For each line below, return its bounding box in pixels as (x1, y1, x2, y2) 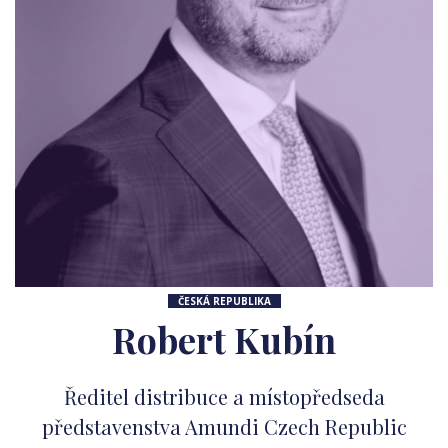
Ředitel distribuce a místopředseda (63, 383, 385, 410)
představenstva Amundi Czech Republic (41, 413, 407, 440)
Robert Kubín (112, 315, 336, 363)
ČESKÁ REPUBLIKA (177, 294, 271, 308)
